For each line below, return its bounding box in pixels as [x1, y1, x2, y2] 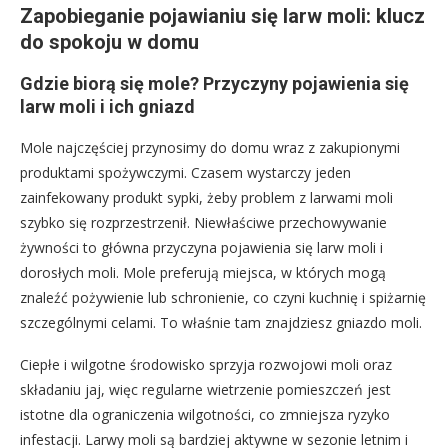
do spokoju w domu [20, 30, 199, 55]
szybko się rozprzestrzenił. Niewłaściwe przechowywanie [20, 213, 387, 233]
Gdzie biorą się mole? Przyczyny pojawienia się [20, 73, 409, 95]
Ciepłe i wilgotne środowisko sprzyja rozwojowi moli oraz [20, 355, 392, 375]
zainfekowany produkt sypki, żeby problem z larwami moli [20, 188, 393, 208]
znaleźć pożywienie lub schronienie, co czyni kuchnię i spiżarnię [20, 288, 426, 308]
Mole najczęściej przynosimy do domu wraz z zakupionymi [20, 138, 400, 158]
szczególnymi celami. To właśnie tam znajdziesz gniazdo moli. [20, 313, 422, 333]
